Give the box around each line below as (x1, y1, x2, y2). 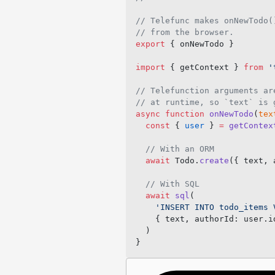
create (199, 156, 229, 165)
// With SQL (135, 179, 199, 188)
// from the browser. (135, 28, 234, 37)
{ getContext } (165, 63, 244, 72)
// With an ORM (135, 144, 214, 153)
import (135, 63, 165, 72)
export (135, 39, 165, 48)
